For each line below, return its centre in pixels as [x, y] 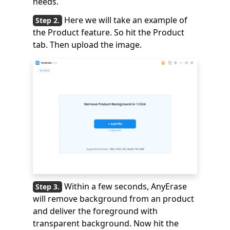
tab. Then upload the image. [87, 44]
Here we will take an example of [126, 20]
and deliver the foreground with [95, 211]
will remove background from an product [113, 198]
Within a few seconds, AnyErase [126, 186]
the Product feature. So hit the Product [109, 32]
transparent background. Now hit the [106, 223]
